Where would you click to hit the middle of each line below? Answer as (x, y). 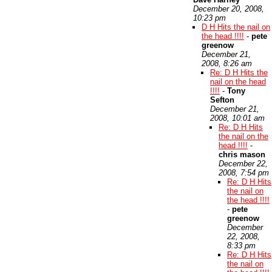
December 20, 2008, (229, 9)
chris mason (242, 155)
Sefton (222, 100)
